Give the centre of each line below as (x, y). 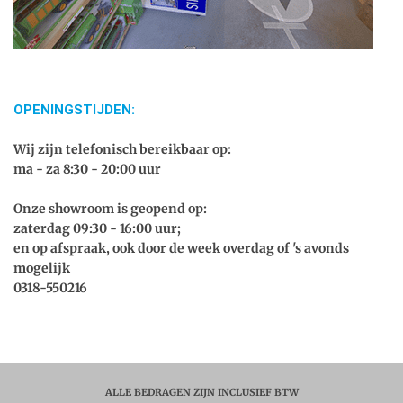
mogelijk (42, 268)
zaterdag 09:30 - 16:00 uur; (99, 228)
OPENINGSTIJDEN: (74, 109)
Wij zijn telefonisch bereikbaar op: (122, 149)
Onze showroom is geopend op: (110, 208)
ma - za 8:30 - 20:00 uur (87, 169)
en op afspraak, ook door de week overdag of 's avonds (181, 248)
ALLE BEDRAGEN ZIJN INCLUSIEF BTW (201, 392)
